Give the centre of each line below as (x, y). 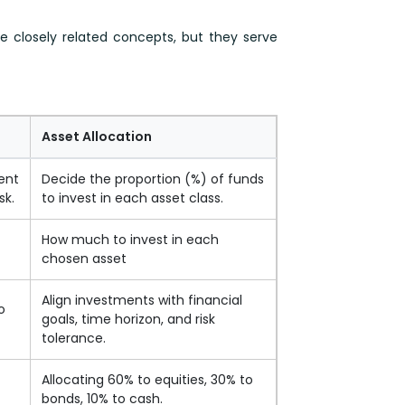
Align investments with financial (142, 300)
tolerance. (74, 338)
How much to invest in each (130, 239)
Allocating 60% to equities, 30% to (147, 379)
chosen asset (84, 258)
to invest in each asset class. (132, 198)
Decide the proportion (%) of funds (153, 179)
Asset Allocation (97, 136)
